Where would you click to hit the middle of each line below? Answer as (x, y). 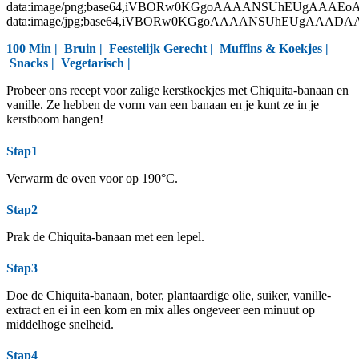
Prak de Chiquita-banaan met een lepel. (105, 236)
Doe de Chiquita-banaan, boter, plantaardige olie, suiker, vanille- (169, 296)
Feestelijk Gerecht (158, 49)
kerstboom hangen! (55, 119)
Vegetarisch (93, 63)
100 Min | (32, 49)
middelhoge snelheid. (60, 325)
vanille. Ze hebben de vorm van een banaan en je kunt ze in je (163, 105)
